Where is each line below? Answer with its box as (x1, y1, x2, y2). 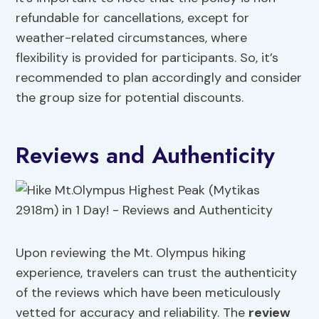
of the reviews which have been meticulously (16, 284, 281, 302)
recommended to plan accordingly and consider (16, 69, 303, 87)
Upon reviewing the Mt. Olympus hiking (16, 244, 247, 262)
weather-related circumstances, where (16, 29, 248, 47)
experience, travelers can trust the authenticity (16, 264, 298, 282)
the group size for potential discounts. (16, 89, 244, 107)
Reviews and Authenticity (16, 139, 276, 172)
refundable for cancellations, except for (16, 9, 250, 27)
